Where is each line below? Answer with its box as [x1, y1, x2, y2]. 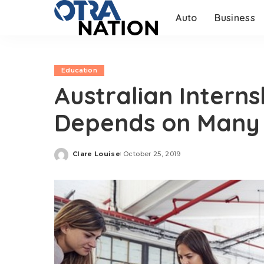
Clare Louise [72, 149, 121, 158]
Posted [72, 154, 100, 162]
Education [61, 66, 98, 74]
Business [214, 12, 256, 24]
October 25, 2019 [123, 149, 181, 158]
